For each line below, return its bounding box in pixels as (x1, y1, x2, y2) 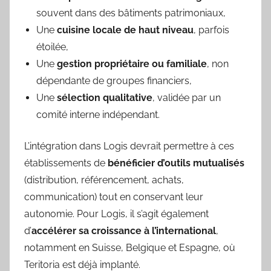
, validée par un (152, 92, 221, 103)
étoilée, (36, 41, 68, 53)
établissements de (24, 157, 108, 169)
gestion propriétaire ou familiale (57, 58, 207, 70)
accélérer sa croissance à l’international (31, 225, 216, 237)
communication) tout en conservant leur (24, 191, 203, 203)
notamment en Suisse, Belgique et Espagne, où (24, 242, 235, 253)
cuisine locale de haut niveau (57, 24, 194, 36)
